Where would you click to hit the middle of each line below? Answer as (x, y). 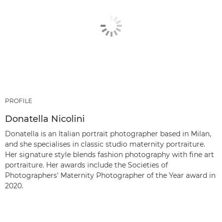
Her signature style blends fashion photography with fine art (110, 155)
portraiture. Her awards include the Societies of (86, 165)
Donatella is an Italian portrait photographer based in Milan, (108, 134)
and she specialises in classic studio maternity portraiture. (105, 144)
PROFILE (19, 101)
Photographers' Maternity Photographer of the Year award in (110, 175)
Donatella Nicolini (45, 119)
